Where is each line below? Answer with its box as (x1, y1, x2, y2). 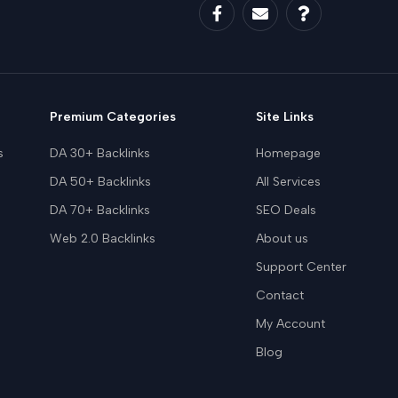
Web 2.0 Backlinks (50, 230, 156, 246)
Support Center (256, 259, 347, 275)
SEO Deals (256, 202, 317, 218)
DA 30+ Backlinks (50, 145, 151, 161)
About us (256, 230, 309, 246)
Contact (256, 287, 305, 303)
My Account (256, 315, 326, 331)
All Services (256, 173, 322, 189)
